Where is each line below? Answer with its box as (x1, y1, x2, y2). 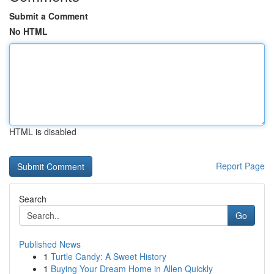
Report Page (216, 160, 265, 172)
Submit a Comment (9, 10, 88, 22)
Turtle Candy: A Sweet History (51, 250, 166, 262)
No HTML (9, 25, 48, 37)
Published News (19, 238, 81, 250)
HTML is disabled (9, 125, 76, 138)
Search (19, 193, 46, 205)
